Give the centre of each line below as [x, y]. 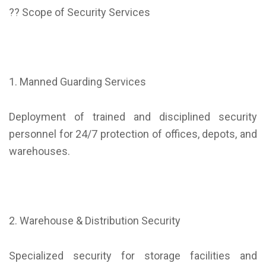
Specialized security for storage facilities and [133, 256]
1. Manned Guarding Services [77, 82]
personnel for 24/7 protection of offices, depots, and [133, 134]
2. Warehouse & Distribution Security [95, 221]
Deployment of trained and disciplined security [133, 117]
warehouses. [39, 151]
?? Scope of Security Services [80, 12]
